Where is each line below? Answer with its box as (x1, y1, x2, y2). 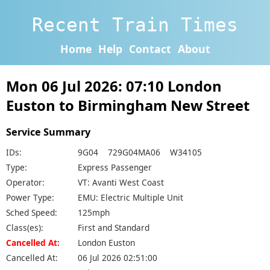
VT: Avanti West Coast (78, 176, 164, 188)
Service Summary (6, 125, 90, 139)
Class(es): (6, 221, 43, 233)
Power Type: (6, 191, 54, 203)
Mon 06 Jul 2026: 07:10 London (6, 77, 222, 96)
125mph (78, 206, 110, 218)
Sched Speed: (6, 206, 57, 218)
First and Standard (78, 221, 149, 233)
